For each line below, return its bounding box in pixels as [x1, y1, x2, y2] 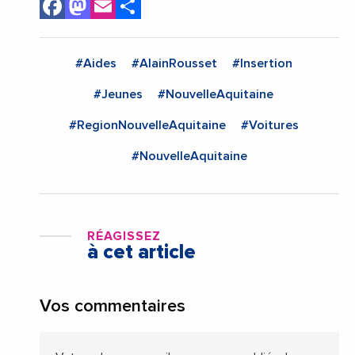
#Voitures [240, 119, 299, 132]
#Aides [74, 57, 116, 71]
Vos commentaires [40, 298, 185, 316]
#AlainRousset [131, 57, 217, 71]
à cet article [87, 242, 196, 263]
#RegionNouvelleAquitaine [68, 119, 226, 132]
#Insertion [231, 57, 292, 71]
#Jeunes [94, 88, 143, 101]
